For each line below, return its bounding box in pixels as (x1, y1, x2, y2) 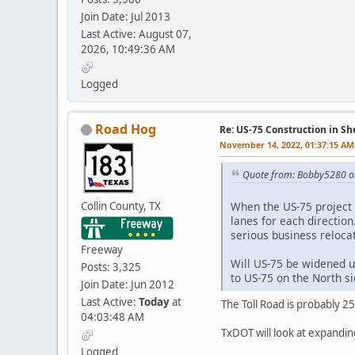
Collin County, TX (81, 198, 161, 213)
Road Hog (95, 120, 156, 138)
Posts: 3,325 (81, 259, 141, 274)
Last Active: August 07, (81, 26, 192, 41)
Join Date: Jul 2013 (81, 9, 170, 24)
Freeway (81, 242, 123, 257)
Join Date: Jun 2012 (81, 277, 174, 292)
